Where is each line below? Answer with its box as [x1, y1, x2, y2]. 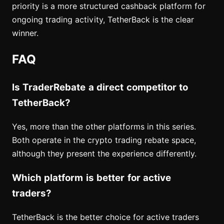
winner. [12, 28, 38, 38]
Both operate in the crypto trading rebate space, [12, 135, 196, 145]
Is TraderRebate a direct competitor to [12, 81, 188, 93]
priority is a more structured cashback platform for [12, 1, 205, 11]
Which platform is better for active [12, 171, 171, 183]
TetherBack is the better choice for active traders [12, 212, 199, 222]
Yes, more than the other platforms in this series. [12, 122, 196, 132]
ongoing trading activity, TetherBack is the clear [12, 14, 194, 24]
